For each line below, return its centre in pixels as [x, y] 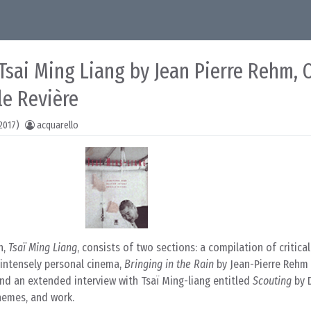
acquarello [58, 125]
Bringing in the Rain [169, 264]
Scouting [272, 281]
